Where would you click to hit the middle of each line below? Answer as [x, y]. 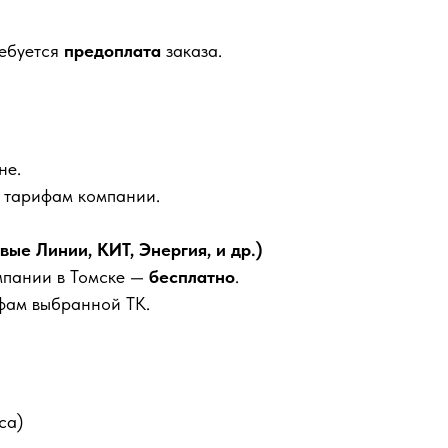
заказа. [191, 50]
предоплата [112, 50]
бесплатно [192, 276]
